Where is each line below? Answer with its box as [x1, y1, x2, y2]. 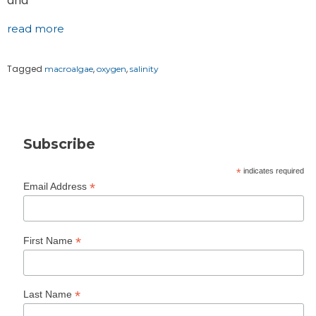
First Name [23, 234, 75, 246]
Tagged [7, 63, 44, 75]
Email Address [23, 181, 90, 193]
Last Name [23, 288, 75, 300]
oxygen [97, 63, 126, 75]
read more [7, 22, 64, 36]
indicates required [241, 166, 305, 176]
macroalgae [44, 63, 93, 75]
